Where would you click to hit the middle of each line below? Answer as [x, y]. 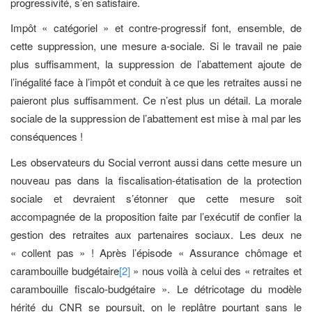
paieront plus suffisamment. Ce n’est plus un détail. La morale [156, 100]
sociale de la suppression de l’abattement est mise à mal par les [156, 118]
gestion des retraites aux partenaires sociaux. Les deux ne [156, 234]
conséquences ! [47, 136]
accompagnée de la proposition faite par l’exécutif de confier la [156, 216]
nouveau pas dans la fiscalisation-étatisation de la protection [156, 180]
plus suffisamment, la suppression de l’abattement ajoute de [156, 64]
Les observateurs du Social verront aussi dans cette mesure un [156, 162]
